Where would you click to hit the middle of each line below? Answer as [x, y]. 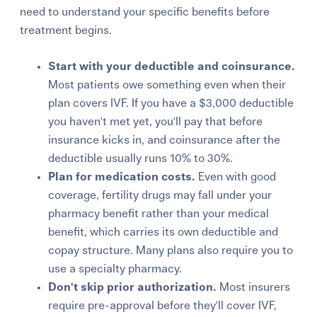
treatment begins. [66, 30]
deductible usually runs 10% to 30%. [141, 158]
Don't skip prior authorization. [133, 287]
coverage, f [77, 195]
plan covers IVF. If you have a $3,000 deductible [171, 103]
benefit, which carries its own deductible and [163, 232]
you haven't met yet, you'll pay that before [156, 121]
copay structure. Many [106, 250]
